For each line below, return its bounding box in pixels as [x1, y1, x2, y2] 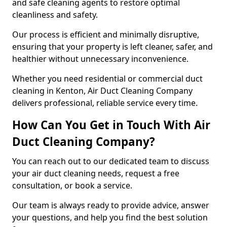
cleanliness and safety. [12, 9, 98, 20]
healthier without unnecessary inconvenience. [12, 53, 191, 64]
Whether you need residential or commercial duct [12, 73, 203, 84]
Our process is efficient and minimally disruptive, [12, 29, 199, 40]
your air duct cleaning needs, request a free [12, 168, 179, 179]
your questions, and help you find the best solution [12, 212, 208, 223]
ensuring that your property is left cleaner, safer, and [12, 41, 213, 52]
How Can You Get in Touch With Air [12, 117, 210, 133]
